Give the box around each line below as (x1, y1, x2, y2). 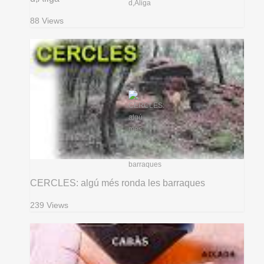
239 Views (30, 200, 69, 210)
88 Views (30, 16, 64, 26)
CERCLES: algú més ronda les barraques (30, 177, 206, 188)
